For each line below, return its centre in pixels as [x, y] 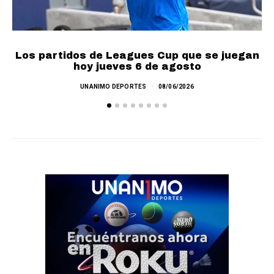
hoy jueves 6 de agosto [137, 67]
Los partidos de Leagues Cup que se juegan [137, 56]
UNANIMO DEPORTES [113, 87]
